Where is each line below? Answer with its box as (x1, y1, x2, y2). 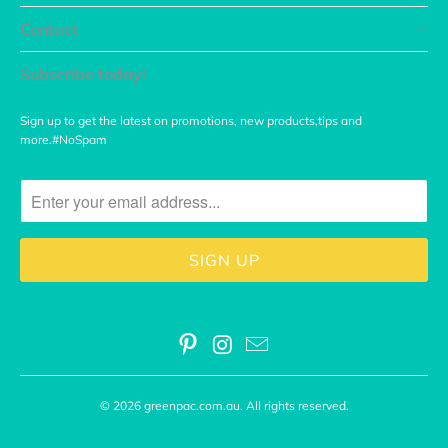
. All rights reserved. (239, 398, 349, 414)
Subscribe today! (20, 64, 146, 85)
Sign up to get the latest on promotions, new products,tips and (20, 113, 362, 129)
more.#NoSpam (20, 132, 110, 148)
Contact (20, 19, 78, 40)
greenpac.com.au (143, 398, 240, 414)
